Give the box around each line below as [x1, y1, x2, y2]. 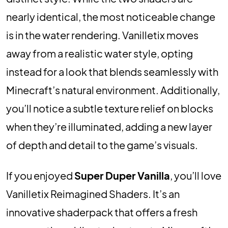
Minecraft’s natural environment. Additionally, [6, 83, 220, 96]
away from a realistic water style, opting [6, 47, 193, 60]
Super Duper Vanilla [74, 169, 170, 182]
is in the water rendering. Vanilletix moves [6, 28, 198, 41]
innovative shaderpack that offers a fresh [6, 206, 197, 218]
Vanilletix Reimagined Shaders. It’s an [6, 187, 180, 200]
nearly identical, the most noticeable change [6, 10, 215, 23]
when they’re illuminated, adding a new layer [6, 120, 212, 133]
